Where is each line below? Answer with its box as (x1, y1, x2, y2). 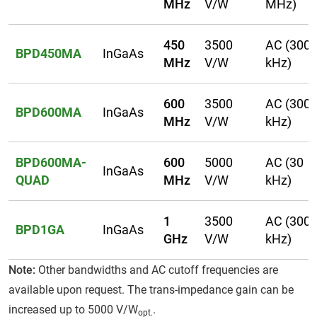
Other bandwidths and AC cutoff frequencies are (35, 263, 278, 277)
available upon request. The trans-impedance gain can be (8, 283, 294, 297)
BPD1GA (16, 222, 64, 238)
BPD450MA (16, 46, 81, 62)
